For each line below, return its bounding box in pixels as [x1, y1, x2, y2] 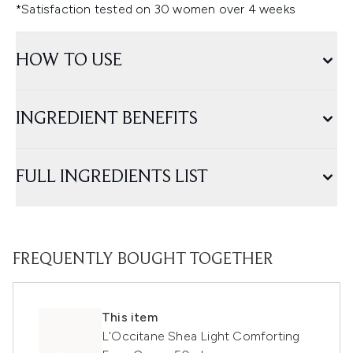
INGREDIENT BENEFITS [16, 110, 198, 129]
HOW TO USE [16, 51, 122, 71]
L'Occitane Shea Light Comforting [102, 329, 300, 344]
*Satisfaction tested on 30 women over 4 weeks [16, 2, 295, 17]
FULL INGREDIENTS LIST [16, 168, 208, 188]
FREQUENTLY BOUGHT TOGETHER [13, 251, 273, 269]
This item [102, 310, 158, 325]
